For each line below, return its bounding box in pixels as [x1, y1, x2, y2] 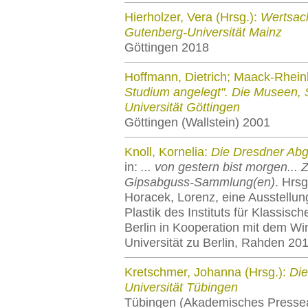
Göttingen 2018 [124, 41, 209, 54]
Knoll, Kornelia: [124, 145, 211, 159]
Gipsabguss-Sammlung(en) [124, 175, 275, 189]
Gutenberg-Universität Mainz [124, 25, 282, 39]
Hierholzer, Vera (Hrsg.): [124, 10, 261, 24]
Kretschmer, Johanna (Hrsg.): [124, 265, 289, 279]
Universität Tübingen [124, 280, 238, 294]
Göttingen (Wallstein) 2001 [124, 115, 270, 129]
